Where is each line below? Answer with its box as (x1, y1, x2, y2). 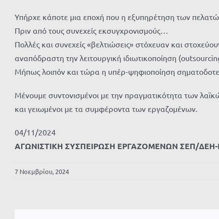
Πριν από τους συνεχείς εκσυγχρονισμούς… (15, 25, 168, 35)
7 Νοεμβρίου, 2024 (15, 167, 69, 175)
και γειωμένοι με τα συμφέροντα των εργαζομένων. (15, 103, 197, 113)
